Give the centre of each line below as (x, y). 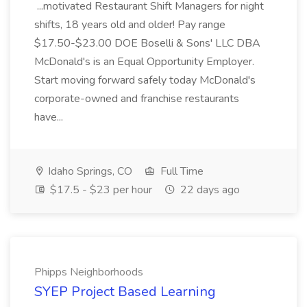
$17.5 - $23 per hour (100, 190)
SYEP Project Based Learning (125, 292)
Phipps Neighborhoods (89, 272)
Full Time (181, 171)
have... (50, 117)
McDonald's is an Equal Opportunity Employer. (144, 62)
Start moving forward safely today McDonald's (145, 80)
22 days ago (209, 190)
